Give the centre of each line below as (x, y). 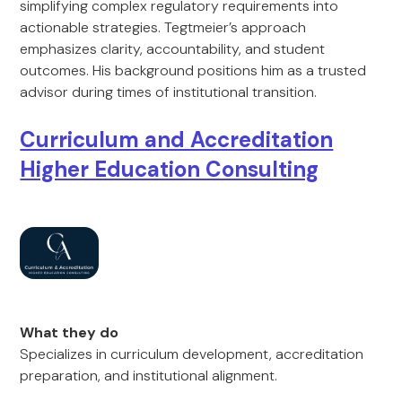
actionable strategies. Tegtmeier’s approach (163, 27)
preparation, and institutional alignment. (149, 376)
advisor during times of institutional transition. (169, 92)
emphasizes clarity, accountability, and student (173, 49)
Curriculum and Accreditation (177, 140)
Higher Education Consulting (170, 169)
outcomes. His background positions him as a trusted (193, 70)
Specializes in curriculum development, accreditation (192, 354)
